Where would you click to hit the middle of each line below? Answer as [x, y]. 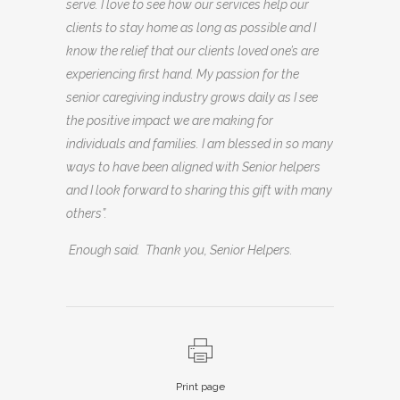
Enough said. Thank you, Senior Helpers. [183, 250]
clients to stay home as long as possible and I [191, 28]
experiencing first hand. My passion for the [183, 75]
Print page [200, 387]
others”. [87, 214]
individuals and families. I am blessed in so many [200, 144]
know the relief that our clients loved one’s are [192, 51]
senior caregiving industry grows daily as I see [192, 98]
